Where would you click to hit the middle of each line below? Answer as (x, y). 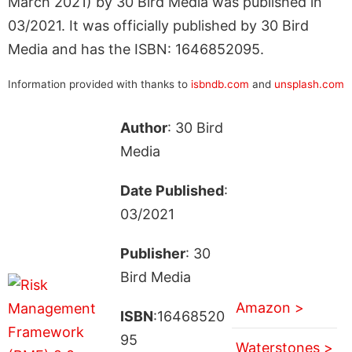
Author (143, 127)
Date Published (172, 190)
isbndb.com (220, 84)
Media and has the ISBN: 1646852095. (136, 49)
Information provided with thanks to (99, 84)
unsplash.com (309, 84)
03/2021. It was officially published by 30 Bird (158, 25)
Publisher (152, 253)
